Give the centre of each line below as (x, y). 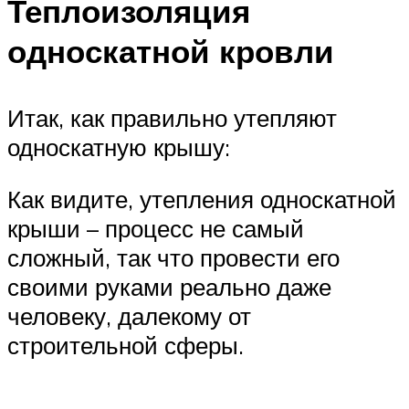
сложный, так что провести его (173, 258)
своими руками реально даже (169, 287)
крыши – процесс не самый (156, 229)
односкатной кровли (171, 51)
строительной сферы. (126, 346)
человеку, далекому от (129, 316)
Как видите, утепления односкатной (202, 199)
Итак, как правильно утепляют (172, 117)
